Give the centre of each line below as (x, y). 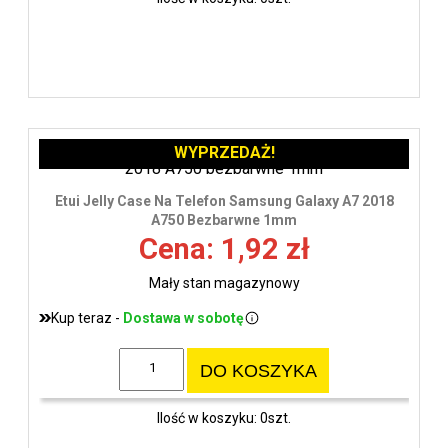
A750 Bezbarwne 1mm (224, 219)
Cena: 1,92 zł (224, 248)
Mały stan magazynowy (224, 282)
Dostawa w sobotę (183, 317)
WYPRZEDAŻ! (224, 152)
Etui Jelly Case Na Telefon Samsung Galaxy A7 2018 (224, 200)
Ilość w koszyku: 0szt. (224, 418)
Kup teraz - (87, 317)
